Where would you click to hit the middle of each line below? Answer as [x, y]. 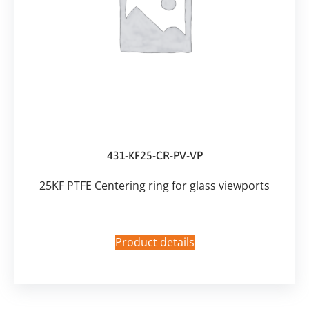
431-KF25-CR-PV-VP [154, 155]
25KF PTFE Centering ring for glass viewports [154, 185]
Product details [154, 242]
